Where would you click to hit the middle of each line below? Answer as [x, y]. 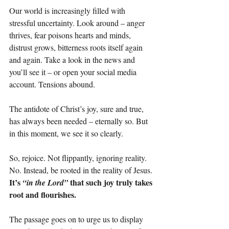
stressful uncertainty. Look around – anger [78, 23]
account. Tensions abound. [52, 84]
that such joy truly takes [111, 182]
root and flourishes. [43, 195]
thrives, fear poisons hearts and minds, [71, 35]
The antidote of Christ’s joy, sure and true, [77, 109]
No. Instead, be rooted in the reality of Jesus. [82, 170]
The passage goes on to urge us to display [77, 219]
